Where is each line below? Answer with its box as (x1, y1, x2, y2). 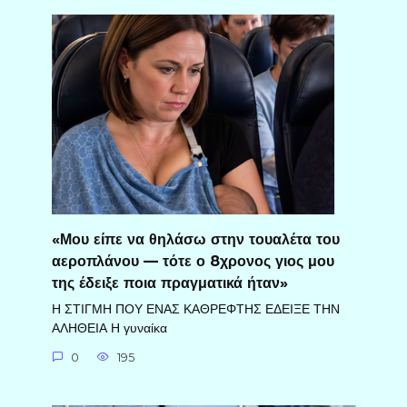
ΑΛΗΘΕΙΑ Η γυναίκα (51, 320, 167, 337)
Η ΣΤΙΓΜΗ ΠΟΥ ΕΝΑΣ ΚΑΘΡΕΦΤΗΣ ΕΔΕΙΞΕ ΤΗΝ (51, 301, 340, 318)
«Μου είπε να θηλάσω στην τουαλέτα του (51, 230, 340, 248)
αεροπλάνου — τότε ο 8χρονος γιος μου (51, 252, 334, 270)
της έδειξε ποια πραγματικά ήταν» (51, 273, 288, 292)
